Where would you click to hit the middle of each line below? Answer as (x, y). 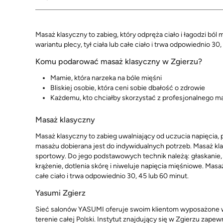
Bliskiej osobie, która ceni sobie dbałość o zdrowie (128, 88)
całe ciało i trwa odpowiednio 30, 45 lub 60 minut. (112, 176)
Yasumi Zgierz (60, 193)
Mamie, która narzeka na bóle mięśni (106, 78)
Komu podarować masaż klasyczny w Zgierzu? (119, 62)
